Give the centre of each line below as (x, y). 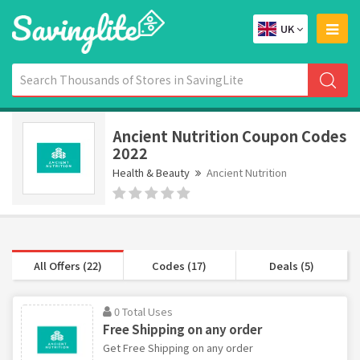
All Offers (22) (67, 265)
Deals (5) (291, 265)
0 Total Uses (143, 311)
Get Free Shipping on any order (178, 347)
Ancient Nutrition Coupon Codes (229, 135)
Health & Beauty (151, 172)
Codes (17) (180, 265)
